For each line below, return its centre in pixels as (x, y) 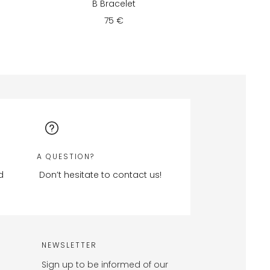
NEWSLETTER (69, 245)
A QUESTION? (66, 156)
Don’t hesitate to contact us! (99, 175)
